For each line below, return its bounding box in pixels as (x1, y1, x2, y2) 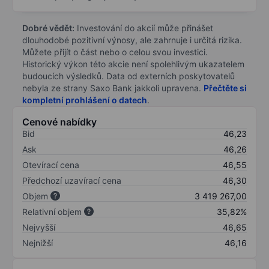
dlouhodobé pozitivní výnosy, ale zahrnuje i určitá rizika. (22, 34, 242, 45)
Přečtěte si (204, 82, 247, 93)
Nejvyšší (22, 222, 55, 232)
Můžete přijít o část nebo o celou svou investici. (22, 46, 208, 57)
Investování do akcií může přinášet (74, 22, 213, 33)
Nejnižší (22, 237, 53, 248)
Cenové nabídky (22, 115, 97, 128)
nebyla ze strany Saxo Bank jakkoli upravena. (22, 82, 204, 93)
